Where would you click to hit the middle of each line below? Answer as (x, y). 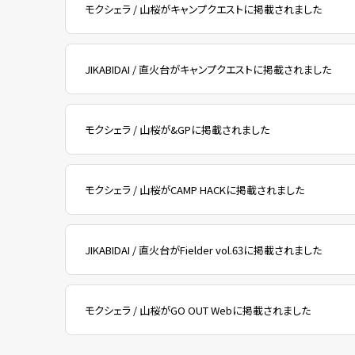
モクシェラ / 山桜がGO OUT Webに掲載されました (198, 310)
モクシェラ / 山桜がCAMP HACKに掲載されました (195, 189)
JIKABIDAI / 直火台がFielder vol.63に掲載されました (203, 250)
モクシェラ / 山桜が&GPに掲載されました (177, 129)
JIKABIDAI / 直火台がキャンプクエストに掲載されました (208, 69)
